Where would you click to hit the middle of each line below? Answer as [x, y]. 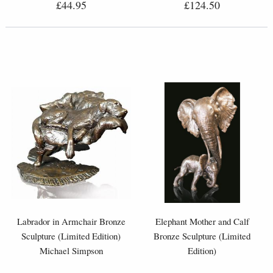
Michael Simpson [71, 250]
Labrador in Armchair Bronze [71, 221]
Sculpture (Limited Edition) [71, 236]
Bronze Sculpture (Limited [202, 236]
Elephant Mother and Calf [202, 221]
